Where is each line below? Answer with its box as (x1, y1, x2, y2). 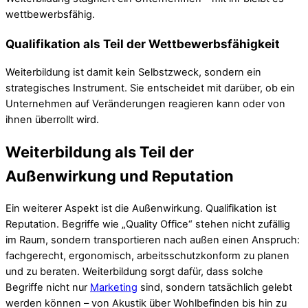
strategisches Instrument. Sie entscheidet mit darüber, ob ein (5, 81, 295, 94)
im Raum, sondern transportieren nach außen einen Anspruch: (5, 234, 300, 247)
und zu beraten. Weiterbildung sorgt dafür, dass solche (5, 265, 263, 278)
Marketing (90, 281, 137, 294)
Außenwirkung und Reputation (5, 167, 234, 186)
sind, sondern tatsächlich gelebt (137, 281, 292, 294)
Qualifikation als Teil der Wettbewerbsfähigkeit (5, 36, 280, 51)
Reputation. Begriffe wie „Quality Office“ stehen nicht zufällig (5, 218, 290, 231)
